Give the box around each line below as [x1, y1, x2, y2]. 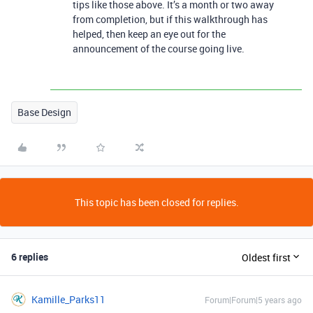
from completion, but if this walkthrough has [73, 13, 268, 26]
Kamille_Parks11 [31, 293, 105, 306]
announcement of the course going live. [73, 42, 245, 55]
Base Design [17, 105, 71, 119]
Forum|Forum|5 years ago [205, 294, 302, 305]
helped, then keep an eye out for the [73, 27, 226, 41]
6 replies [11, 250, 48, 263]
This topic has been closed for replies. [74, 196, 239, 209]
